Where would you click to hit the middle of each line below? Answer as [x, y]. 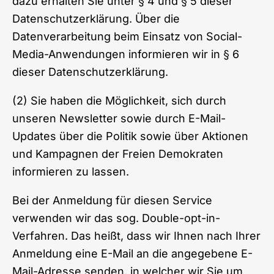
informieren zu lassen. [71, 171]
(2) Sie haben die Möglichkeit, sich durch [119, 100]
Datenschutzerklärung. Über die [96, 18]
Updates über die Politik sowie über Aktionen [130, 136]
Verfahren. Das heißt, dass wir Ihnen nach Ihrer [136, 235]
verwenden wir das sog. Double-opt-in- [116, 218]
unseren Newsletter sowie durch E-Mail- [119, 118]
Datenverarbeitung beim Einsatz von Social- [127, 36]
